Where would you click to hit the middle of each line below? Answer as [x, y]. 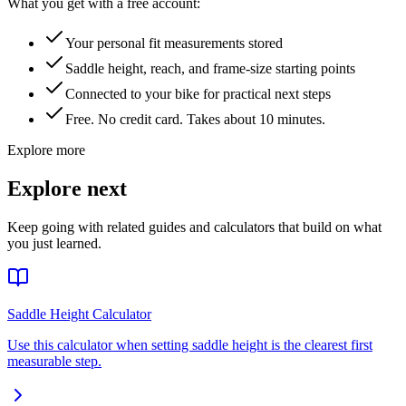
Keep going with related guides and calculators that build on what [194, 227]
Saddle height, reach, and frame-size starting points [210, 68]
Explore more [46, 150]
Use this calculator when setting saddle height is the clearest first [190, 344]
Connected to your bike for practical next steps [198, 93]
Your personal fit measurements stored [174, 43]
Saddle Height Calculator [79, 314]
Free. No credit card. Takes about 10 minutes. [195, 119]
